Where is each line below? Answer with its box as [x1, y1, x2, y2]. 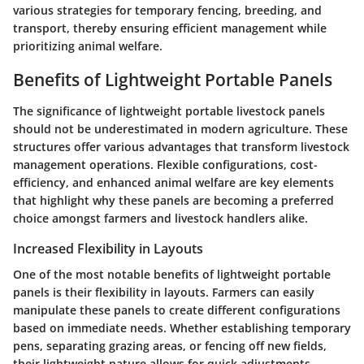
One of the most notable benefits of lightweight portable [13, 266, 331, 283]
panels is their [13, 284, 95, 301]
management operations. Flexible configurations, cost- [13, 156, 318, 172]
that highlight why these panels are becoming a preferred [13, 192, 334, 208]
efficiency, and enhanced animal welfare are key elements [13, 174, 334, 190]
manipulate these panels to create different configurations [13, 302, 340, 318]
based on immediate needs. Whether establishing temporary [13, 320, 351, 336]
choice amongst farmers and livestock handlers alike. [13, 210, 308, 226]
